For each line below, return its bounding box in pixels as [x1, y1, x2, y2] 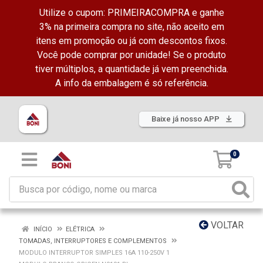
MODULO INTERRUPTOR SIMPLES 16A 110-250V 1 [19, 249, 170, 257]
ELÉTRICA [66, 225, 95, 233]
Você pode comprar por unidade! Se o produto [37, 49, 226, 60]
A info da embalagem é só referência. [55, 77, 208, 89]
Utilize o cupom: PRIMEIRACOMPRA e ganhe [39, 7, 224, 18]
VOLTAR [208, 220, 244, 231]
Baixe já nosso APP [151, 114, 221, 123]
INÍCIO [32, 225, 52, 233]
